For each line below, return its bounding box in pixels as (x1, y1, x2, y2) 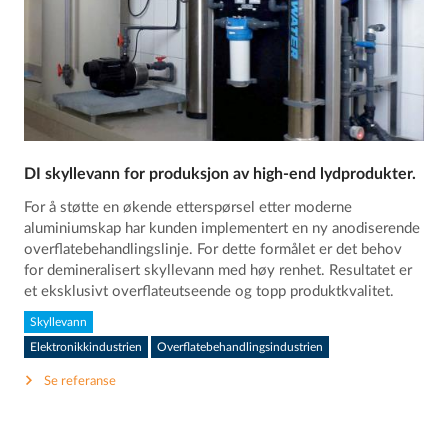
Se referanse (44, 374, 117, 388)
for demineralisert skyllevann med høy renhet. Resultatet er (24, 263, 413, 279)
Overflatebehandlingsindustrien (157, 340, 324, 353)
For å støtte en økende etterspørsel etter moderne (24, 200, 353, 216)
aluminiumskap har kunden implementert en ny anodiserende (24, 221, 421, 237)
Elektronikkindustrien (30, 340, 143, 353)
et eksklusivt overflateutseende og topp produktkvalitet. (24, 284, 395, 300)
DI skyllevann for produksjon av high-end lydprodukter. (24, 166, 417, 183)
